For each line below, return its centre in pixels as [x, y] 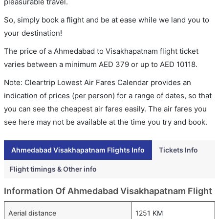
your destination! [33, 33]
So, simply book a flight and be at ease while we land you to [107, 20]
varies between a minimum [51, 64]
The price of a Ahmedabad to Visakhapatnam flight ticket [101, 51]
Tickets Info [178, 150]
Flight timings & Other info [53, 169]
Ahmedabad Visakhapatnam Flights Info [78, 150]
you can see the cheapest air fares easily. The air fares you [105, 109]
